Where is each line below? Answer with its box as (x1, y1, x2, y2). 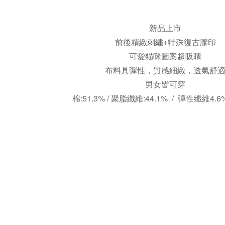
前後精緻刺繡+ (115, 36, 168, 48)
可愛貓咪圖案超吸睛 (129, 50, 201, 62)
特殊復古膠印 (167, 36, 216, 48)
